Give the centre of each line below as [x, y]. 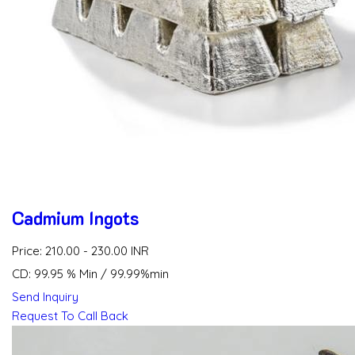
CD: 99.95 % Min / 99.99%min [90, 274]
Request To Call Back [70, 316]
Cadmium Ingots [75, 218]
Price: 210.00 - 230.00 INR [80, 251]
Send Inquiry [45, 297]
